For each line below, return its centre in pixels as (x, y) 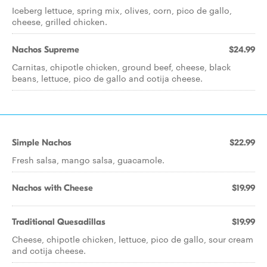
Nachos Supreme (46, 49)
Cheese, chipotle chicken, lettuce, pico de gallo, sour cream (133, 239)
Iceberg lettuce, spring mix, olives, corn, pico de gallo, (122, 10)
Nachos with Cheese (52, 188)
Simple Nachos (42, 142)
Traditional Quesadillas (59, 222)
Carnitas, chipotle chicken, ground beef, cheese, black (121, 67)
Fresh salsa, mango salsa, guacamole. (88, 160)
